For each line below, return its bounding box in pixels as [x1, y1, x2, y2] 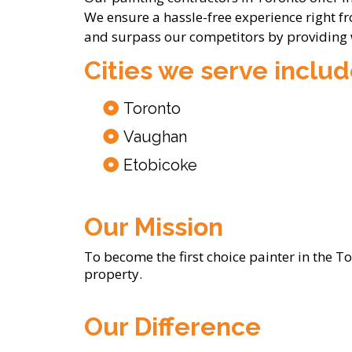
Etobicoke [123, 156, 197, 175]
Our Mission [84, 212, 223, 242]
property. [84, 265, 142, 284]
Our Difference [84, 312, 261, 342]
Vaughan [123, 127, 187, 147]
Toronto [123, 99, 181, 119]
